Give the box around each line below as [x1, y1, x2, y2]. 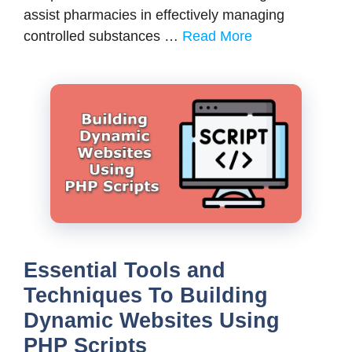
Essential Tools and [24, 258, 225, 283]
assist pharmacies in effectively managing [24, 6, 284, 23]
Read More [182, 27, 252, 44]
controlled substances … [24, 27, 182, 44]
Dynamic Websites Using [24, 309, 280, 333]
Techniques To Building [24, 284, 268, 308]
